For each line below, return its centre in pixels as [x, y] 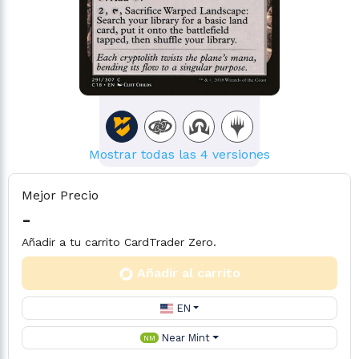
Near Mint [186, 338]
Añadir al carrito [188, 273]
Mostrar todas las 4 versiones [179, 154]
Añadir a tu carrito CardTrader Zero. [119, 242]
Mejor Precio [60, 195]
